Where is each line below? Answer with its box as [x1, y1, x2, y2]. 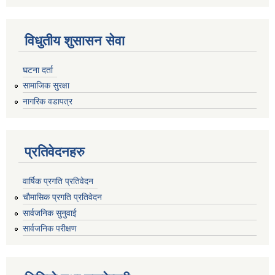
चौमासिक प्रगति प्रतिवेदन [23, 192, 102, 202]
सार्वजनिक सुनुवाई [23, 207, 77, 218]
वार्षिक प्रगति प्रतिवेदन [23, 176, 93, 186]
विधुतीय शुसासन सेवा [25, 33, 125, 48]
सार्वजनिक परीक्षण [23, 223, 77, 234]
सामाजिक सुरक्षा [23, 80, 69, 91]
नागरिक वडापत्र [23, 96, 72, 107]
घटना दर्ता [23, 64, 53, 75]
